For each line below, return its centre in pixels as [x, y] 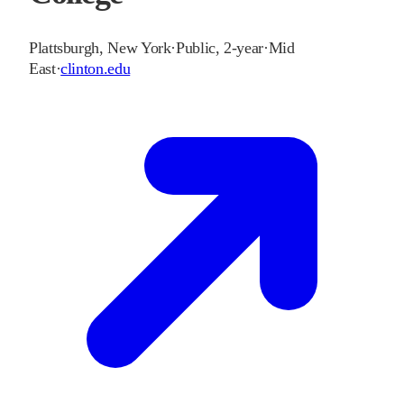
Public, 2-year [220, 48]
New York [139, 48]
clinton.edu [96, 69]
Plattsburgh [64, 48]
